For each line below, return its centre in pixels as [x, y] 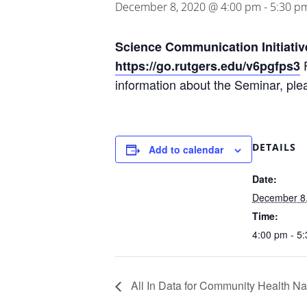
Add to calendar [186, 149]
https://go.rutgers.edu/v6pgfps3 [208, 66]
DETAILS [274, 147]
